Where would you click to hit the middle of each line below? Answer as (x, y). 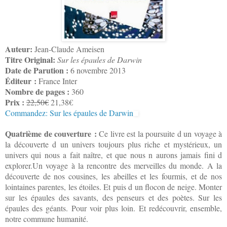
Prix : (15, 102)
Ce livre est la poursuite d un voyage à (160, 134)
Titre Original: (30, 60)
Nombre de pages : (37, 92)
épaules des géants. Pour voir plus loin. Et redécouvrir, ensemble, (113, 208)
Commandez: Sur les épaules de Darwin (69, 113)
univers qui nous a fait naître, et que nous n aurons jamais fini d (113, 155)
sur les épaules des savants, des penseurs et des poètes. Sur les (113, 198)
